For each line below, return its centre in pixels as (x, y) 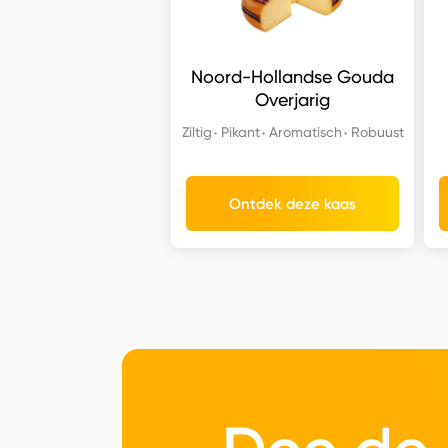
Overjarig (293, 100)
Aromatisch (305, 132)
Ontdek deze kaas (293, 203)
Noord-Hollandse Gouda (293, 77)
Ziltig (196, 132)
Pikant (240, 132)
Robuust (377, 132)
